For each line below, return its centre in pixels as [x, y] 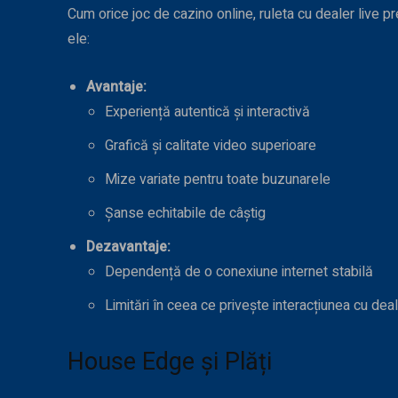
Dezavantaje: [128, 247]
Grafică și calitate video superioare [211, 146]
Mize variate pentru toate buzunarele [218, 180]
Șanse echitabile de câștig [185, 214]
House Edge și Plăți [170, 362]
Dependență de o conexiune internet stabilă [239, 272]
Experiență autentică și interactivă [207, 112]
